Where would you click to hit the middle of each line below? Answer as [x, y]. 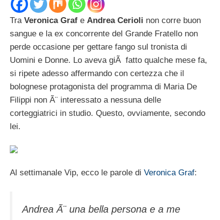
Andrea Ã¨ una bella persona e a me [101, 209]
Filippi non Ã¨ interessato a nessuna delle [85, 100]
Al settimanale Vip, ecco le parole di [77, 172]
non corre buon [173, 20]
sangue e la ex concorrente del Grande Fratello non [104, 33]
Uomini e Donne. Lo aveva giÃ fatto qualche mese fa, [109, 60]
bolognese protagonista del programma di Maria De [103, 86]
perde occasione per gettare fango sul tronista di [98, 47]
